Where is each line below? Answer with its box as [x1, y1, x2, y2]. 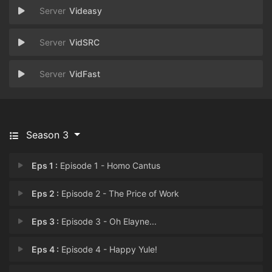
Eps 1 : [32, 160, 58, 171]
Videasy [69, 5, 102, 16]
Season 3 [26, 129, 69, 141]
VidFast [69, 69, 100, 79]
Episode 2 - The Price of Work [59, 188, 180, 199]
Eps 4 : [32, 244, 59, 254]
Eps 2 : [32, 188, 59, 199]
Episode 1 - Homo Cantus [58, 160, 161, 171]
